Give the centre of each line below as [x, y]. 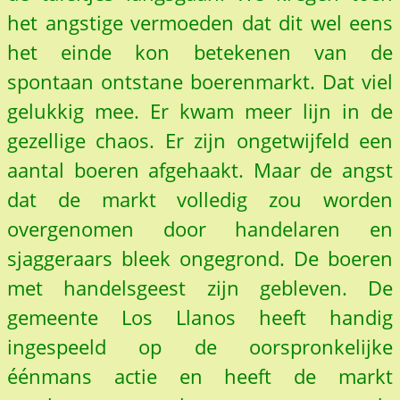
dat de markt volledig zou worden [200, 199]
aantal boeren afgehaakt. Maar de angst [200, 170]
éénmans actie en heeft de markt [200, 376]
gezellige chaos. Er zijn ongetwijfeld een [200, 140]
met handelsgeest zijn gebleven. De [200, 287]
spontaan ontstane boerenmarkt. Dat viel [200, 81]
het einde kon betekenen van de [200, 52]
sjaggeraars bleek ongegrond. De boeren [200, 258]
